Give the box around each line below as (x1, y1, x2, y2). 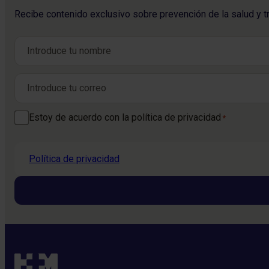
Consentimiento (14, 111, 80, 123)
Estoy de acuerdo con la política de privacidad (29, 112, 221, 124)
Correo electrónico (14, 74, 91, 86)
